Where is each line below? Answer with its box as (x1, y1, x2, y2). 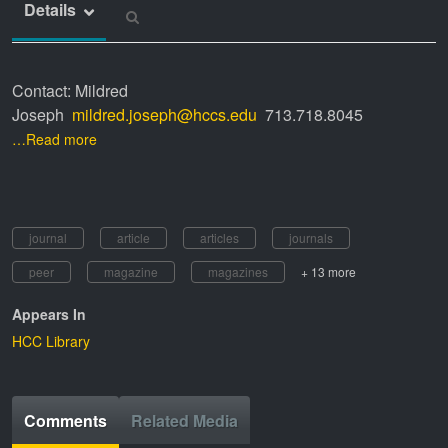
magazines (208, 262, 268, 280)
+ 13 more (301, 262, 356, 280)
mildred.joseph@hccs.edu (72, 102, 265, 126)
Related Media (131, 408, 238, 432)
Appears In (12, 303, 86, 324)
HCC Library (12, 330, 90, 351)
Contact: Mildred (12, 78, 128, 102)
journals (289, 228, 333, 246)
